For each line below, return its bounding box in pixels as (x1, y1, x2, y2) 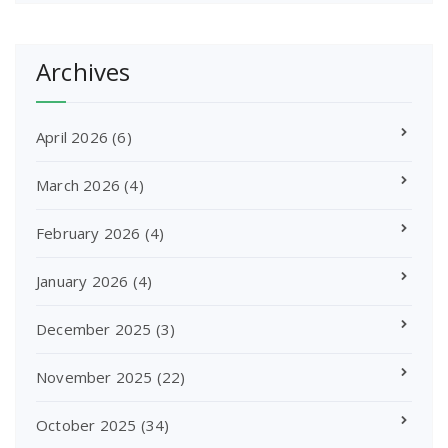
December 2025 (36, 319, 152, 339)
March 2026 (36, 175, 120, 195)
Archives (36, 55, 131, 88)
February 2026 (36, 223, 141, 243)
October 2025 (36, 415, 137, 435)
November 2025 (36, 367, 153, 387)
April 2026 (36, 127, 108, 147)
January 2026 (36, 271, 129, 291)
